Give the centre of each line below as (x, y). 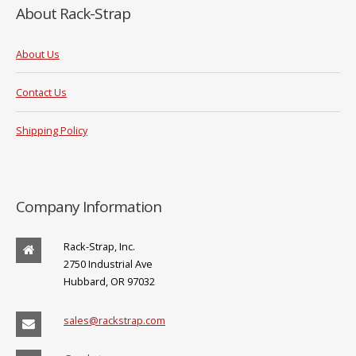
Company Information (89, 206)
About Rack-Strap (73, 14)
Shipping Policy (52, 131)
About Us (38, 54)
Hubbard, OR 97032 (109, 281)
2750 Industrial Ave (108, 264)
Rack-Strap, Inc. (99, 246)
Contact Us (41, 92)
